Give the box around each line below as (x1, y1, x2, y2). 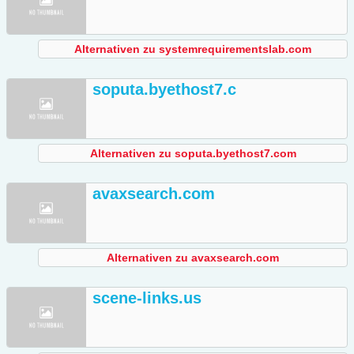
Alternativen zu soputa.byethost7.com (89, 147, 296, 160)
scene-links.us (92, 289, 201, 307)
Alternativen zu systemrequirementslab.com (74, 43, 311, 56)
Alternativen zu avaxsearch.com (107, 251, 279, 265)
